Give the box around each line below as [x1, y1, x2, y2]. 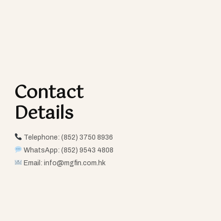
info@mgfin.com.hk [43, 159, 106, 167]
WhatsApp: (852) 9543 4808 [22, 147, 113, 154]
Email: [22, 159, 44, 167]
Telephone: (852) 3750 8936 [22, 134, 113, 142]
